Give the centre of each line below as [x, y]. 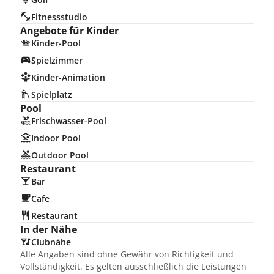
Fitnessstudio [59, 17]
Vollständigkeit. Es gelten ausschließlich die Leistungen [133, 266]
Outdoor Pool [60, 155]
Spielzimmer [57, 60]
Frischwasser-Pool [68, 121]
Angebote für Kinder [69, 31]
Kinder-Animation [68, 77]
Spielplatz [51, 94]
